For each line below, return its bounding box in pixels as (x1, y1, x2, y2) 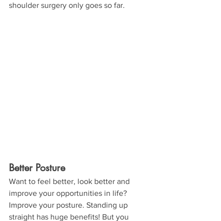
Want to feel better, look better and (9, 177, 132, 185)
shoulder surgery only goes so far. (9, 1, 125, 9)
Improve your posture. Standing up (9, 200, 130, 209)
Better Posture (9, 161, 65, 174)
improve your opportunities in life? (9, 188, 129, 197)
